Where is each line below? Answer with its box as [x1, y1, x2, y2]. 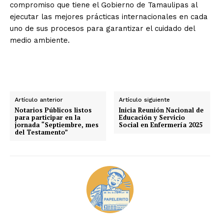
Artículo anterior [15, 96, 63, 103]
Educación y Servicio [119, 112, 186, 122]
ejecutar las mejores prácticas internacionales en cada [10, 12, 208, 21]
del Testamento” [15, 127, 68, 137]
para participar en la [15, 112, 81, 122]
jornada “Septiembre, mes [15, 120, 99, 129]
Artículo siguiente [119, 96, 170, 103]
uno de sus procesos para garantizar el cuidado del [10, 24, 195, 33]
